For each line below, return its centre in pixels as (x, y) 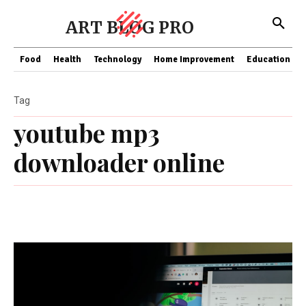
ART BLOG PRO (130, 28)
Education (268, 59)
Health (67, 59)
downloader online (119, 162)
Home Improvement (194, 59)
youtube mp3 (87, 133)
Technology (117, 59)
